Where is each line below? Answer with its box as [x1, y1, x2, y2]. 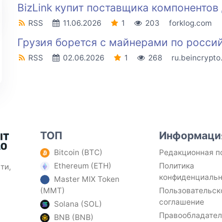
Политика [159, 161, 195, 170]
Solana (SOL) [54, 199, 103, 209]
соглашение [159, 197, 205, 207]
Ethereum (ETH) [54, 161, 112, 170]
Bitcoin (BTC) [54, 147, 103, 157]
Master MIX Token [54, 174, 120, 184]
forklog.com [168, 18, 212, 28]
